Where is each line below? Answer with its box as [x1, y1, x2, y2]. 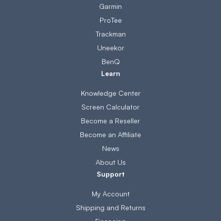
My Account [91, 188, 130, 198]
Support [97, 169, 124, 179]
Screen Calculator [81, 102, 140, 111]
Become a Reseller [81, 115, 140, 125]
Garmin [99, 1, 122, 11]
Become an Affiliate [80, 129, 141, 139]
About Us [95, 157, 126, 167]
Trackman [95, 29, 126, 38]
